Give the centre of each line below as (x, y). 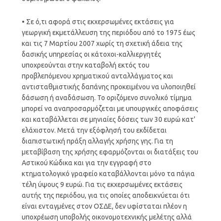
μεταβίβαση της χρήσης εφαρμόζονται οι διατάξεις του (110, 152)
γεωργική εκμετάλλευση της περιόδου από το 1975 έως (108, 32)
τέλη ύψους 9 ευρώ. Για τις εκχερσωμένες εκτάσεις (102, 184)
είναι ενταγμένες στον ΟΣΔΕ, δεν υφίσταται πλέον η (104, 206)
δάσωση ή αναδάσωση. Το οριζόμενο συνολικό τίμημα (107, 97)
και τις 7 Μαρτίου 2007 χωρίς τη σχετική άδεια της (102, 43)
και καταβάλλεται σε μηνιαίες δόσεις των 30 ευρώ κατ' (108, 119)
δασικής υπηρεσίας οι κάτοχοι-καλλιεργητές (91, 54)
